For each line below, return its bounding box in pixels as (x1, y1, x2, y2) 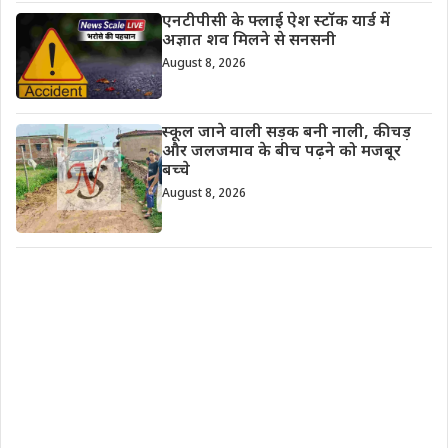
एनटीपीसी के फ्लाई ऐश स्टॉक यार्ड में (161, 11, 390, 33)
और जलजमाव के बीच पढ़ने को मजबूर (161, 141, 401, 163)
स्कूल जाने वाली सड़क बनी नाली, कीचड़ (161, 122, 411, 144)
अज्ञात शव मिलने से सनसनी (161, 30, 336, 52)
